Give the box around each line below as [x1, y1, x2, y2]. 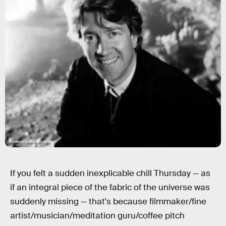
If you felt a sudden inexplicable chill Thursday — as [10, 168, 210, 179]
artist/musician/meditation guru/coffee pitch [10, 210, 185, 221]
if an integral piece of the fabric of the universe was [10, 182, 210, 193]
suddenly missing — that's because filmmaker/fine [10, 196, 206, 207]
